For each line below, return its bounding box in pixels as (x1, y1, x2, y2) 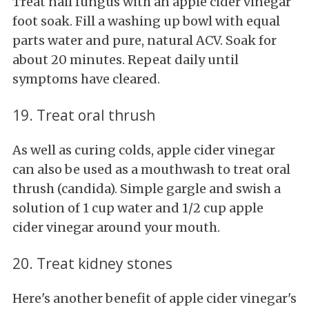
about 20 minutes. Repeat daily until (12, 51, 239, 68)
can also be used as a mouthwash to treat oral (12, 161, 290, 177)
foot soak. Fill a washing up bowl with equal (12, 12, 280, 29)
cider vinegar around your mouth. (12, 219, 220, 235)
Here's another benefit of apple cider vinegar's (12, 290, 297, 306)
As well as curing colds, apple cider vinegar (12, 141, 275, 158)
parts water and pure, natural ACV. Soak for (12, 32, 277, 48)
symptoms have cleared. (12, 70, 163, 87)
